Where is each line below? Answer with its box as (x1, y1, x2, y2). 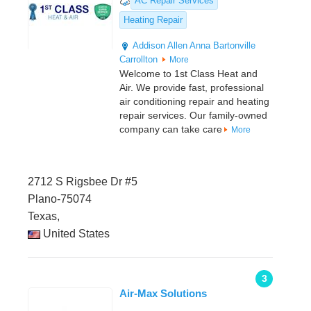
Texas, (28, 210, 60, 223)
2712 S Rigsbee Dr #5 (28, 176, 137, 188)
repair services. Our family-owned (119, 110, 267, 121)
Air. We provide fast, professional (119, 82, 264, 94)
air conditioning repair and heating (119, 96, 269, 108)
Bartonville (213, 40, 255, 51)
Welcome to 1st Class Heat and (119, 68, 258, 80)
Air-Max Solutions (119, 287, 207, 300)
